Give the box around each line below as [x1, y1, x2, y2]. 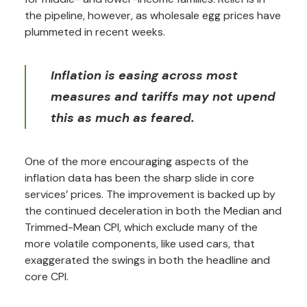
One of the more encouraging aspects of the [25, 154, 249, 169]
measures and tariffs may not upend [51, 88, 275, 105]
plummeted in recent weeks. [25, 25, 165, 39]
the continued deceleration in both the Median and [25, 204, 282, 218]
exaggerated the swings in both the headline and [25, 253, 270, 267]
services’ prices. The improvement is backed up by [25, 187, 275, 201]
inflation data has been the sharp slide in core [25, 171, 254, 185]
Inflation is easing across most [51, 67, 238, 84]
